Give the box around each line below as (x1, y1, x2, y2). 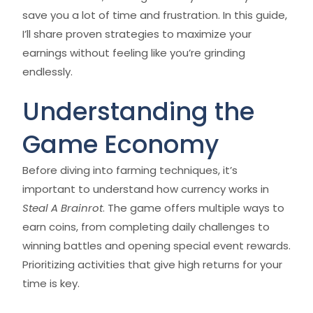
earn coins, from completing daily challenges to (22, 219, 270, 234)
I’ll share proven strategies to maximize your (22, 27, 252, 41)
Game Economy (22, 127, 219, 161)
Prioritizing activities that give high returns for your (22, 257, 282, 272)
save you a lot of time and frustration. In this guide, (22, 8, 287, 22)
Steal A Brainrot (22, 201, 103, 215)
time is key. (22, 276, 80, 291)
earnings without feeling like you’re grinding (22, 45, 245, 60)
